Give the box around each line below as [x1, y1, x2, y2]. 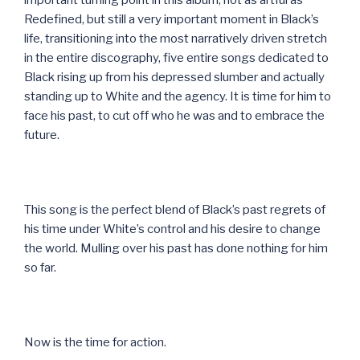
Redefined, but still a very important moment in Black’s [24, 11, 319, 27]
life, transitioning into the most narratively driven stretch [24, 31, 327, 46]
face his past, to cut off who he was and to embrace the [24, 108, 325, 123]
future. [24, 127, 59, 142]
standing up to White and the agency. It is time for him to [24, 88, 331, 104]
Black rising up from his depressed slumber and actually [24, 69, 325, 84]
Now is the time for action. [24, 334, 166, 350]
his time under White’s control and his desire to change [24, 221, 321, 236]
